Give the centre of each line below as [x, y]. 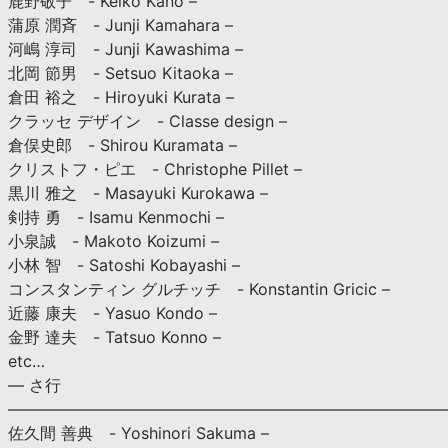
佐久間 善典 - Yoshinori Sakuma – [138, 432]
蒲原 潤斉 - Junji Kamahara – [120, 24]
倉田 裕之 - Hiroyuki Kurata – [121, 96]
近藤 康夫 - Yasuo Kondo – [112, 312]
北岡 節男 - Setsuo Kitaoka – [120, 72]
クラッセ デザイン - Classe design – [147, 120]
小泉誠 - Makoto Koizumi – [113, 240]
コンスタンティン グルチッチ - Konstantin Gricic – [199, 288]
